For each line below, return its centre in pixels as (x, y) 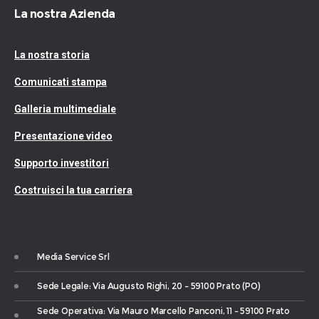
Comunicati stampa (61, 82)
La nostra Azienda (65, 14)
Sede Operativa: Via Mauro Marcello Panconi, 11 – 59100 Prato (163, 311)
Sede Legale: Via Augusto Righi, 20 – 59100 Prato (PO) (149, 286)
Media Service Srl (73, 257)
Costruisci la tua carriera (73, 190)
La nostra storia (52, 55)
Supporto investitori (62, 163)
